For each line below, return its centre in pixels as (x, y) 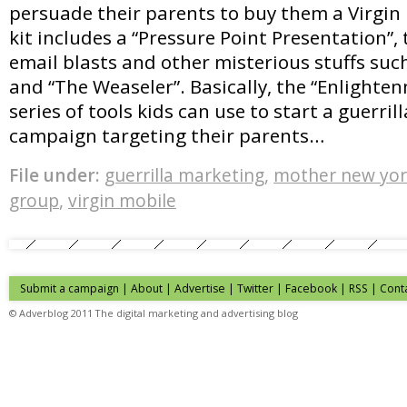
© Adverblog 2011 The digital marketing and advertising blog (154, 313)
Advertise (200, 288)
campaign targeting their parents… (167, 135)
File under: (55, 175)
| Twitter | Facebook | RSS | (303, 288)
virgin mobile (122, 201)
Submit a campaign (69, 288)
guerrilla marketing (184, 175)
